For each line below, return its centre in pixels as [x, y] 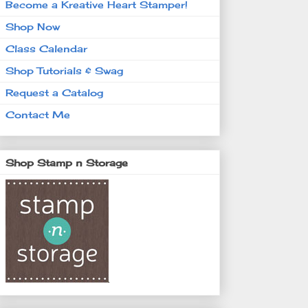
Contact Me [38, 115]
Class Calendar [46, 49]
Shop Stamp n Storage [67, 162]
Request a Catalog [54, 93]
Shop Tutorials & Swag [64, 71]
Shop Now [33, 27]
